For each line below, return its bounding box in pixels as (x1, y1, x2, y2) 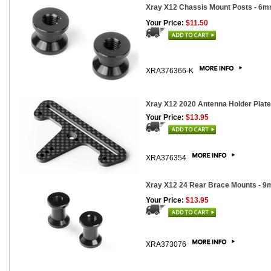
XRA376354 (146, 154, 188, 162)
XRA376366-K (146, 67, 195, 75)
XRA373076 (146, 240, 188, 249)
